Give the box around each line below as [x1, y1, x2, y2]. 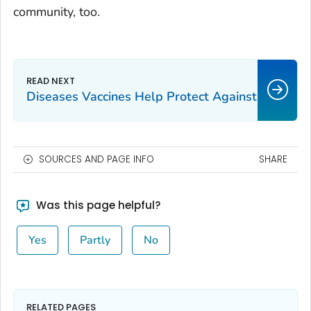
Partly [79, 232, 110, 248]
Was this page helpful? [33, 197, 160, 212]
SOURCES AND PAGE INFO [39, 152, 154, 166]
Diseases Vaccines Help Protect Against [26, 87, 257, 105]
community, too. [13, 3, 100, 20]
